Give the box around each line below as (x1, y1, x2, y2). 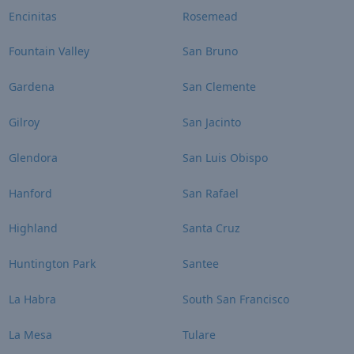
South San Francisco (183, 291, 289, 307)
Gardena (8, 79, 55, 95)
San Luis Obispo (183, 149, 268, 165)
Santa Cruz (183, 220, 240, 236)
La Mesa (8, 326, 52, 342)
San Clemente (183, 79, 256, 95)
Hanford (8, 185, 52, 201)
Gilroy (8, 115, 40, 130)
